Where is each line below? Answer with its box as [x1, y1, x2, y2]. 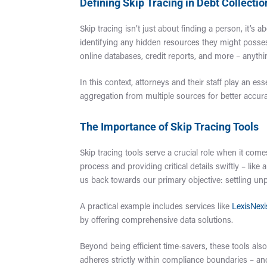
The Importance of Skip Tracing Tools [80, 120, 259, 133]
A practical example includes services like [80, 203, 232, 212]
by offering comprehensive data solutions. [80, 217, 234, 225]
